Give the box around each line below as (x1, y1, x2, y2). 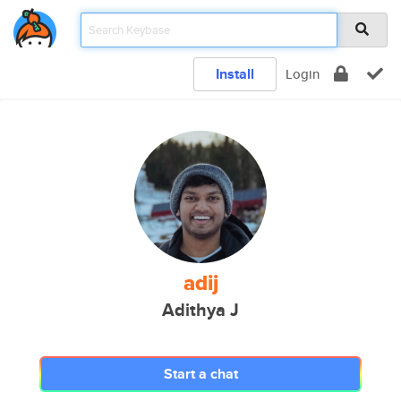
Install (216, 64, 254, 84)
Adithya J (162, 297, 239, 323)
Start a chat (163, 363, 238, 384)
